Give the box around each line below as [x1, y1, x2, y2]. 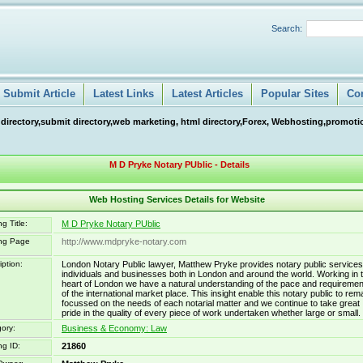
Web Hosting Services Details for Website [89, 194, 265, 204]
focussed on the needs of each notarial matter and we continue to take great [62, 298, 360, 308]
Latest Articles [172, 88, 243, 100]
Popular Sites [261, 88, 329, 100]
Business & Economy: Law [62, 323, 167, 333]
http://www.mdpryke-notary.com [62, 237, 186, 246]
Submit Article [3, 88, 75, 100]
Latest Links [93, 88, 154, 100]
